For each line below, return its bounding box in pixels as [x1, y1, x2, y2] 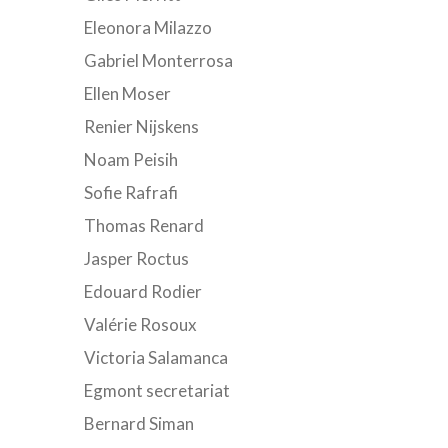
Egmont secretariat [83, 380, 230, 401]
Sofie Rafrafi [83, 182, 178, 203]
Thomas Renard [83, 215, 204, 236]
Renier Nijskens [83, 116, 199, 137]
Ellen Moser [83, 83, 171, 104]
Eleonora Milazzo [83, 17, 212, 38]
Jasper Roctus [83, 248, 189, 269]
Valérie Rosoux [83, 314, 197, 335]
